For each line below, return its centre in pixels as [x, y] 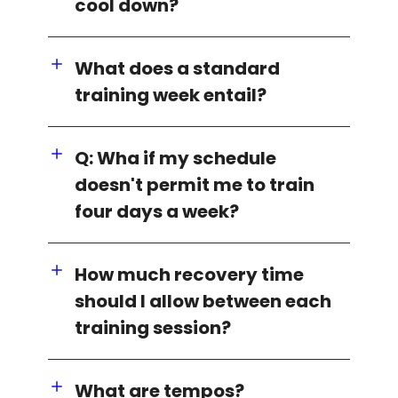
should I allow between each [203, 301]
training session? [153, 327]
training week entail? [171, 95]
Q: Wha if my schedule [176, 158]
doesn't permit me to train [195, 184]
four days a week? [157, 211]
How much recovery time [190, 274]
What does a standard [178, 68]
